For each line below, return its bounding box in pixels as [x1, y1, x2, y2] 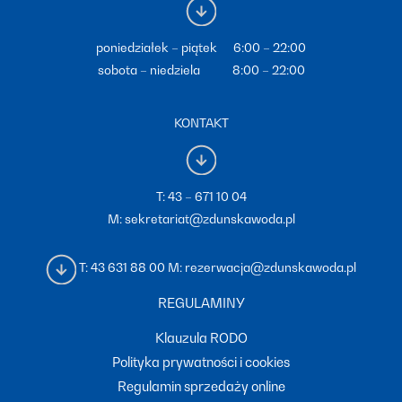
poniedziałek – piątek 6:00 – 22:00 [96, 40, 306, 56]
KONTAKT [173, 116, 229, 131]
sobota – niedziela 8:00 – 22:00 [97, 62, 305, 77]
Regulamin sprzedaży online [117, 378, 285, 394]
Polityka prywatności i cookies [112, 354, 290, 370]
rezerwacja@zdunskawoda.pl [185, 260, 356, 275]
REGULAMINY [157, 295, 245, 311]
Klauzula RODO [154, 329, 248, 345]
